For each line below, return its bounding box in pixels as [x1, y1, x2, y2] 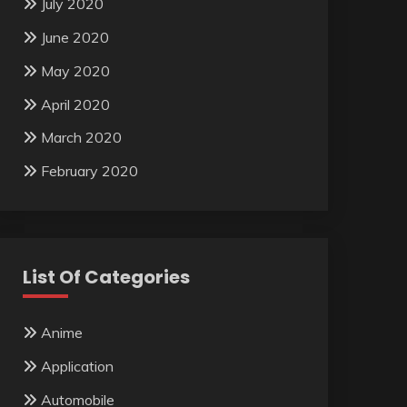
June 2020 [40, 28, 109, 47]
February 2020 [40, 162, 138, 181]
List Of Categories [22, 264, 190, 291]
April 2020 [40, 94, 110, 114]
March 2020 [40, 128, 122, 147]
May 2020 [40, 61, 110, 80]
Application [40, 357, 114, 375]
